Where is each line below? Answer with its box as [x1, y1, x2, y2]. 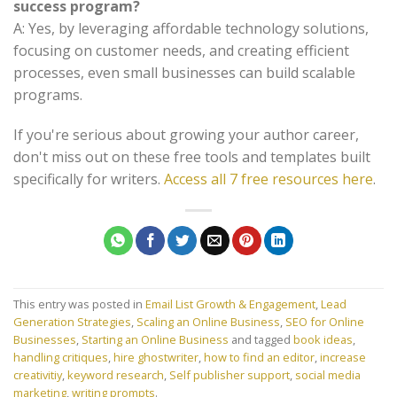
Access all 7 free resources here [164, 169, 373, 190]
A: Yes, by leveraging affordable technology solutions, [13, 18, 369, 38]
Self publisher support [169, 366, 290, 383]
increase [320, 348, 366, 365]
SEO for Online [285, 313, 364, 330]
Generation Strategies [13, 313, 131, 330]
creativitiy [13, 366, 62, 383]
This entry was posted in [13, 295, 145, 312]
